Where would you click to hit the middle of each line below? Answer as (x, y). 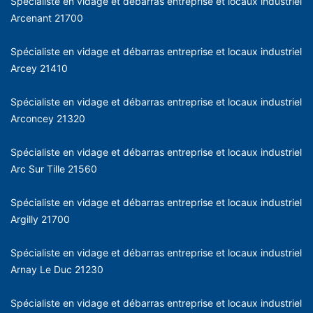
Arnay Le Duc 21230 (57, 269)
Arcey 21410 (39, 68)
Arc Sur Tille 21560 (54, 168)
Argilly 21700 (40, 219)
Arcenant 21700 (47, 17)
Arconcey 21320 (48, 118)
